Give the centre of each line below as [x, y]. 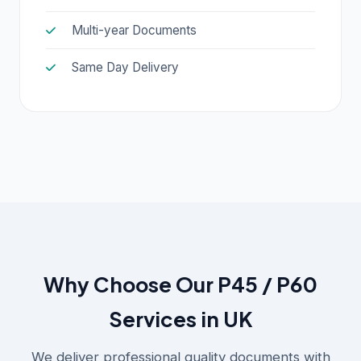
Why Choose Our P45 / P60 [180, 284]
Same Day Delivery [125, 67]
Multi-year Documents [134, 30]
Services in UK [180, 319]
